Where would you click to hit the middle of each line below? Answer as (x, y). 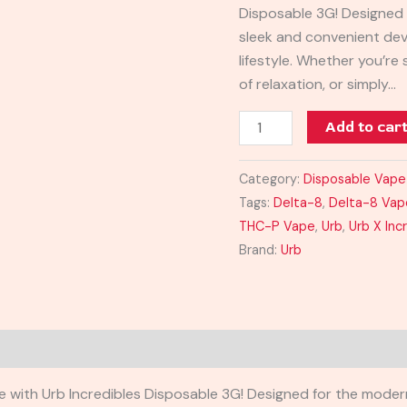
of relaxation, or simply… (318, 84)
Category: (272, 179)
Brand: (260, 249)
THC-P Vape (278, 226)
